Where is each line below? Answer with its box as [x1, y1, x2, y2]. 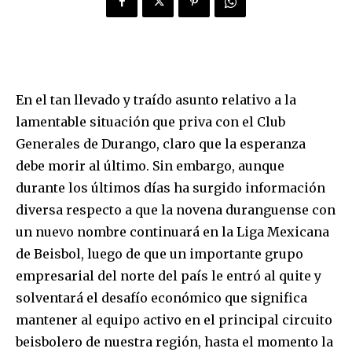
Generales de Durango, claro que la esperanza [16, 136, 306, 152]
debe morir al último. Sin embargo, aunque [16, 158, 284, 174]
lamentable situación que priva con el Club [16, 114, 285, 130]
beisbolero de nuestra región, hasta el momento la [16, 334, 333, 350]
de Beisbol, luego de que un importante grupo [16, 246, 303, 262]
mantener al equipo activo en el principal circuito [16, 312, 332, 328]
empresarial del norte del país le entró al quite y [16, 268, 321, 284]
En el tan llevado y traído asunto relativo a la [16, 92, 296, 108]
